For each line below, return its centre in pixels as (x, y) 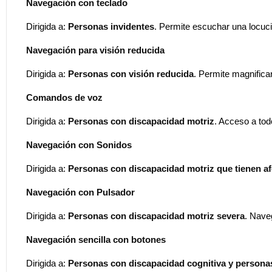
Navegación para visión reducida (95, 50)
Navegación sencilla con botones (96, 239)
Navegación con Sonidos (79, 144)
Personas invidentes (111, 26)
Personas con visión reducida (131, 73)
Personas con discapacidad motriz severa (156, 216)
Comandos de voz (64, 97)
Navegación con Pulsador (80, 192)
